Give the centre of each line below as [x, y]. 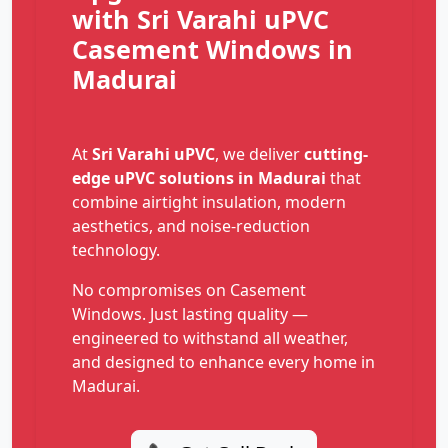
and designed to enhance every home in [223, 362]
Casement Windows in [212, 49]
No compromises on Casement [189, 290]
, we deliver [259, 154]
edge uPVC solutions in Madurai [199, 178]
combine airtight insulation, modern [209, 202]
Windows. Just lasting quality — [190, 314]
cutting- [336, 154]
